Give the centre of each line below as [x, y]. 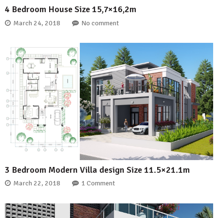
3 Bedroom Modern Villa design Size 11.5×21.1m [97, 170]
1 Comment [98, 183]
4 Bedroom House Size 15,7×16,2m [71, 9]
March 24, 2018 [37, 23]
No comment [100, 23]
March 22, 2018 [37, 183]
